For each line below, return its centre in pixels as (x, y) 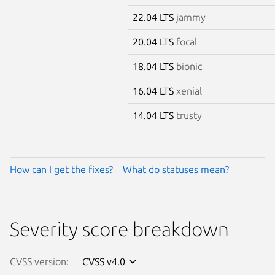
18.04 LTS (154, 66)
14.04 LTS (154, 115)
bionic (189, 66)
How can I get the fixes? (61, 169)
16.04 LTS (154, 91)
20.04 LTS (154, 41)
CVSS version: (39, 261)
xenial (189, 91)
